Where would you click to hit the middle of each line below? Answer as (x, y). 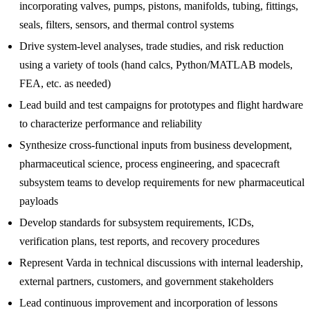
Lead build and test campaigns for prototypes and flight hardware (161, 104)
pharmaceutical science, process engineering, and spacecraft (149, 163)
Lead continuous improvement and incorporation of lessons (148, 302)
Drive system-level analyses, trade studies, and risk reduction (152, 46)
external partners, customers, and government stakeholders (146, 281)
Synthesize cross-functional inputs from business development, (156, 145)
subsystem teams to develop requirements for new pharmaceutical (162, 182)
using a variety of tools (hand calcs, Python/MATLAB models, (156, 64)
